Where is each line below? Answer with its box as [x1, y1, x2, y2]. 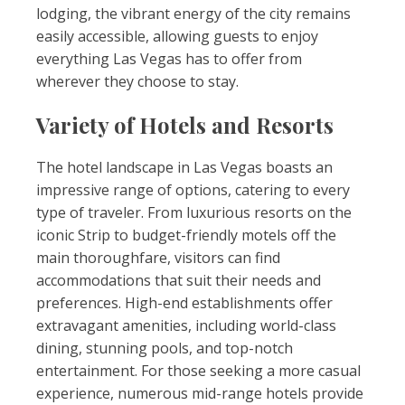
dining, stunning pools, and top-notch [36, 338, 293, 358]
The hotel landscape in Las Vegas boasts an [36, 157, 333, 177]
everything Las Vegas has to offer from [36, 49, 302, 69]
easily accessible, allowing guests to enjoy [36, 26, 318, 46]
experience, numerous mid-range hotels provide [36, 383, 363, 403]
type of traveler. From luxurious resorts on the [36, 202, 352, 222]
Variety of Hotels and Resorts [36, 110, 334, 139]
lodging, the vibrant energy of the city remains [36, 4, 351, 24]
